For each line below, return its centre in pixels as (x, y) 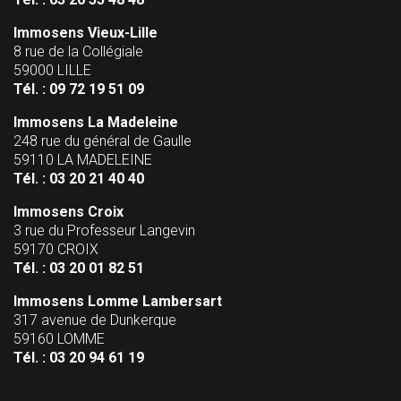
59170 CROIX (56, 249)
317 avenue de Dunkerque (95, 320)
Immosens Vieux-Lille (85, 32)
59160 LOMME (59, 338)
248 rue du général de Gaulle (102, 141)
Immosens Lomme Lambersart (118, 301)
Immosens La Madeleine (96, 122)
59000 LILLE (52, 70)
